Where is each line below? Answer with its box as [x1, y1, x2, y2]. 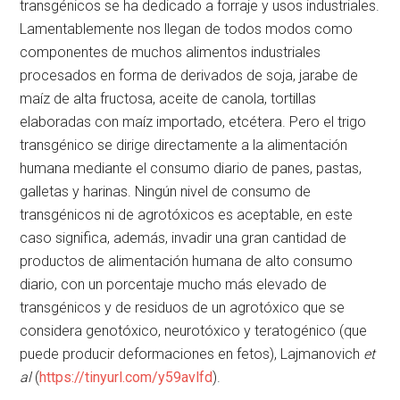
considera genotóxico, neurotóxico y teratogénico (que [20, 322, 368, 340]
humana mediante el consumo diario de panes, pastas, [20, 160, 362, 178]
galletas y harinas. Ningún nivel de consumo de [20, 183, 312, 201]
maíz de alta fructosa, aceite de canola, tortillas [20, 90, 317, 108]
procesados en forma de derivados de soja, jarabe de [20, 67, 359, 85]
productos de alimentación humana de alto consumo [20, 253, 354, 271]
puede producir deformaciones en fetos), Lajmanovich [20, 346, 364, 363]
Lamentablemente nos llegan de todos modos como [20, 21, 354, 38]
